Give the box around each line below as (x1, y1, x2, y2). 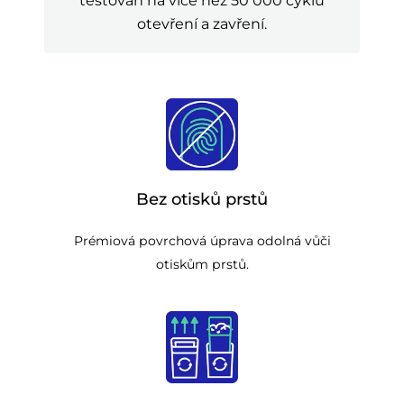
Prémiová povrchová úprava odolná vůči (73, 233, 331, 250)
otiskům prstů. (155, 256, 249, 273)
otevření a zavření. (137, 14, 267, 32)
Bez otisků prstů (136, 189, 268, 210)
